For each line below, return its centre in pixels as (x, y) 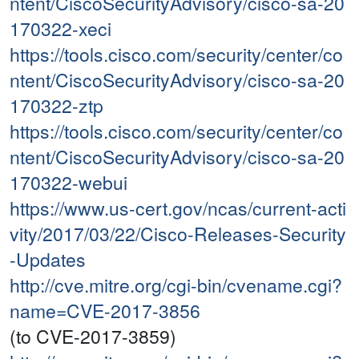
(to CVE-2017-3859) (93, 337)
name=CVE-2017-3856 (105, 311)
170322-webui (69, 183)
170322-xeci (61, 29)
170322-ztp (56, 106)
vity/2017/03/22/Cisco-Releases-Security (178, 234)
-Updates (48, 260)
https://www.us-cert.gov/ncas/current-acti (178, 208)
